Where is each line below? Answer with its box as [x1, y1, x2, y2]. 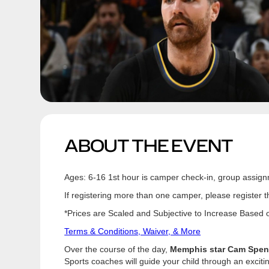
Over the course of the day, [64, 244, 171, 254]
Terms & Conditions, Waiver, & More [64, 226, 201, 236]
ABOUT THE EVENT [64, 133, 234, 157]
